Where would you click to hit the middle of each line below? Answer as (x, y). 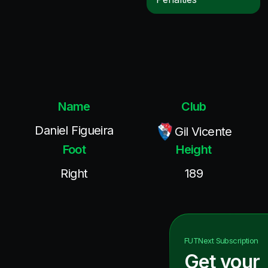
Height (194, 150)
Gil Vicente (203, 132)
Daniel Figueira (74, 130)
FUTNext (199, 240)
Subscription (236, 240)
